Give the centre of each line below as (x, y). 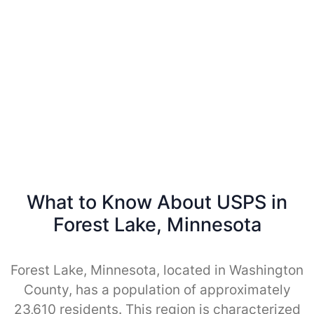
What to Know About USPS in (157, 202)
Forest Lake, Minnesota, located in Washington (157, 270)
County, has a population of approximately (157, 289)
